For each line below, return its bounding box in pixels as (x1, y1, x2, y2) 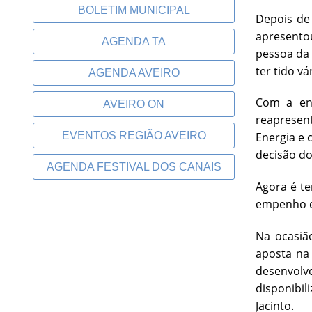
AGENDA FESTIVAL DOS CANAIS (46, 161, 221, 173)
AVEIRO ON (103, 98, 164, 110)
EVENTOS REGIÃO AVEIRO (61, 130, 206, 141)
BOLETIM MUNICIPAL (77, 4, 190, 16)
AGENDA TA (102, 36, 166, 47)
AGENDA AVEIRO (88, 67, 180, 79)
